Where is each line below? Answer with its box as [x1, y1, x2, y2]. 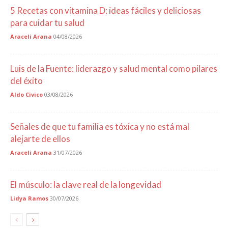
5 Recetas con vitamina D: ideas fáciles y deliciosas [10, 5, 201, 16]
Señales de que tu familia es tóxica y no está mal [10, 121, 189, 132]
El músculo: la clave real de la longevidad [10, 179, 161, 190]
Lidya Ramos [10, 194, 48, 202]
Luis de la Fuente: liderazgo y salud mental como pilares [10, 63, 217, 74]
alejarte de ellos [10, 133, 70, 144]
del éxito [10, 75, 43, 86]
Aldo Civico [10, 90, 43, 98]
